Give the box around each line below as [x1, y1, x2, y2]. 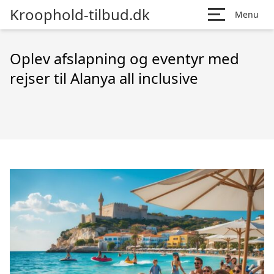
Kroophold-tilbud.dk [10, 4, 150, 24]
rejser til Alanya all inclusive [10, 68, 198, 88]
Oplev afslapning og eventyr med [10, 48, 239, 68]
